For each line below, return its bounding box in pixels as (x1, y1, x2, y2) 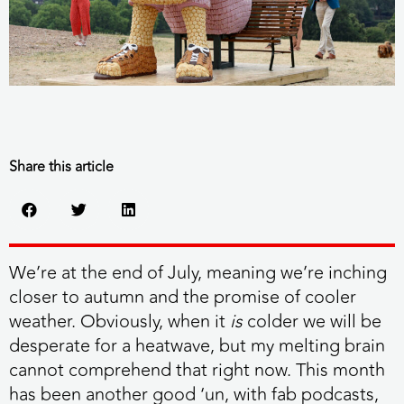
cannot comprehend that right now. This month (9, 356, 385, 385)
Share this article (9, 156, 114, 178)
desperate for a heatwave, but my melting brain (9, 332, 385, 361)
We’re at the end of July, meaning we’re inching (9, 259, 387, 288)
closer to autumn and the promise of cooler (9, 283, 356, 312)
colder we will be (243, 308, 381, 336)
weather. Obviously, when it (9, 308, 230, 336)
